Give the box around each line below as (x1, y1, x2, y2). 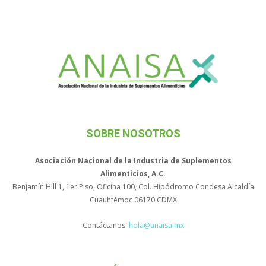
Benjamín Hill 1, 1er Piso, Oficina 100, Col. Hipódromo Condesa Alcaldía (12, 182, 254, 192)
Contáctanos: (82, 220, 129, 231)
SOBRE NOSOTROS (85, 127, 180, 140)
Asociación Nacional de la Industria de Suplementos (34, 156, 232, 166)
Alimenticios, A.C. (100, 169, 166, 179)
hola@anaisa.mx (128, 220, 184, 231)
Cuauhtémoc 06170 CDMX (89, 195, 177, 205)
